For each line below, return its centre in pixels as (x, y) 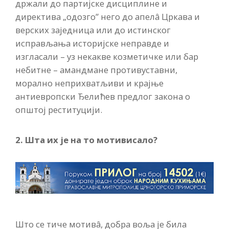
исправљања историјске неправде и (92, 43)
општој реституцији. (59, 109)
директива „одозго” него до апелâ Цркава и (108, 16)
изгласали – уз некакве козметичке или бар (107, 56)
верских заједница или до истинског (93, 30)
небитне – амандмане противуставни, (96, 70)
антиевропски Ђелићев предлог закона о (103, 96)
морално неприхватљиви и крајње (89, 83)
